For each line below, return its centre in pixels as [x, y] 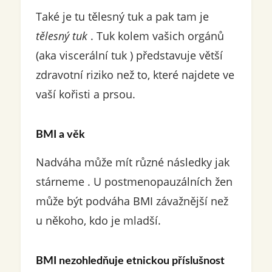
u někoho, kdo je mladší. [98, 221]
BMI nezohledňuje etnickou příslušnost [130, 261]
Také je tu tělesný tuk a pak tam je [122, 17]
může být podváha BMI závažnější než [132, 201]
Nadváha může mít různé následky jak [132, 162]
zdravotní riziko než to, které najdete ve [135, 75]
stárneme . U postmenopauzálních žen [134, 182]
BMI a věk [60, 135]
